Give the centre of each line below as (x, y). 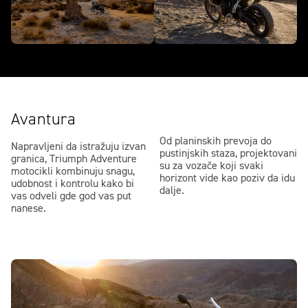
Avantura (43, 120)
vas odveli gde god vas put (71, 197)
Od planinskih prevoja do (216, 142)
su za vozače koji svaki (211, 167)
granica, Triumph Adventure (74, 160)
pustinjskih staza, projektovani (228, 154)
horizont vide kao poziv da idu (227, 179)
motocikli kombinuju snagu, (73, 172)
